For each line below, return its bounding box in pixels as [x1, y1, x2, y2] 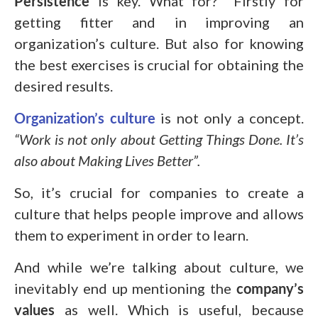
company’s [236, 279, 304, 297]
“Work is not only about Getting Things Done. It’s [14, 130, 304, 148]
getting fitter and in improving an [14, 13, 304, 31]
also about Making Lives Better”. [14, 151, 200, 169]
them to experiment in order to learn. [14, 226, 248, 243]
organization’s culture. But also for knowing [14, 34, 304, 52]
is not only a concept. [155, 109, 304, 126]
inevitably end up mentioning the [14, 279, 236, 297]
